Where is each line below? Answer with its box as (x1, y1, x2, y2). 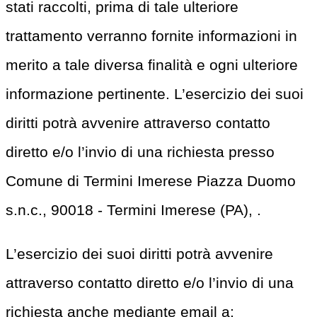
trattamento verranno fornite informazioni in (6, 27, 297, 44)
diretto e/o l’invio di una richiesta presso (6, 143, 275, 160)
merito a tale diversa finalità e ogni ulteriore (6, 56, 298, 73)
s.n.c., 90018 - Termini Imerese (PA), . (6, 201, 261, 218)
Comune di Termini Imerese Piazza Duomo (6, 172, 296, 189)
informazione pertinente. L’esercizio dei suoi (6, 85, 304, 102)
